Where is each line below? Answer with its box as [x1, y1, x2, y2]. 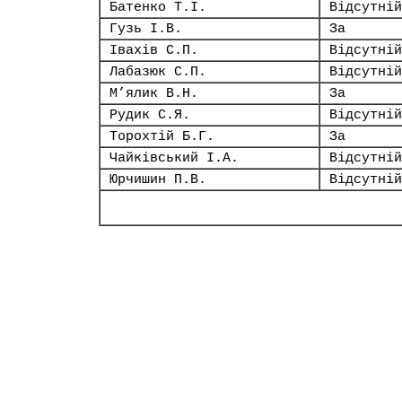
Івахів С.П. [109, 43, 198, 57]
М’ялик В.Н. [109, 86, 198, 100]
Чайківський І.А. [109, 151, 239, 165]
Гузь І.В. [109, 22, 182, 36]
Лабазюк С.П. [109, 65, 206, 79]
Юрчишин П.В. [109, 172, 206, 187]
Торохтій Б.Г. [109, 129, 214, 144]
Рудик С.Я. [109, 108, 190, 122]
